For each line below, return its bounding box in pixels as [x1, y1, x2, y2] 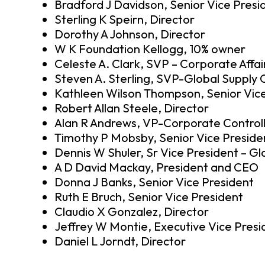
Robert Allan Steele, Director [54, 100, 209, 115]
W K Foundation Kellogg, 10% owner [54, 41, 245, 56]
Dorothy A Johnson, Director [54, 26, 205, 41]
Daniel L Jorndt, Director [54, 233, 186, 248]
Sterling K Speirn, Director [54, 11, 195, 27]
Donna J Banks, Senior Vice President [54, 174, 254, 189]
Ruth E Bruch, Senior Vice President [54, 189, 243, 204]
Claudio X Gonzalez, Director [54, 203, 209, 219]
